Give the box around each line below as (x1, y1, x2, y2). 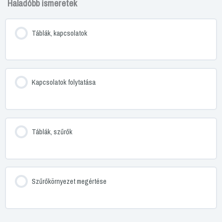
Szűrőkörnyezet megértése (31, 176, 107, 186)
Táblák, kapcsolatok (31, 28, 87, 38)
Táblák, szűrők (31, 127, 72, 137)
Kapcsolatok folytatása (31, 77, 96, 88)
